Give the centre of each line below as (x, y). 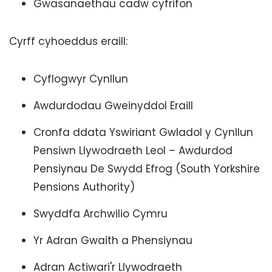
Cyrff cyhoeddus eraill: (68, 41)
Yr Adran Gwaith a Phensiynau (113, 240)
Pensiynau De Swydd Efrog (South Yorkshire (147, 169)
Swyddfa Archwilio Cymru (100, 214)
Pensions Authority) (84, 187)
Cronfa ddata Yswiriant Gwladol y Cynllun (143, 132)
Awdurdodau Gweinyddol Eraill (113, 106)
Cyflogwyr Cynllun (81, 79)
